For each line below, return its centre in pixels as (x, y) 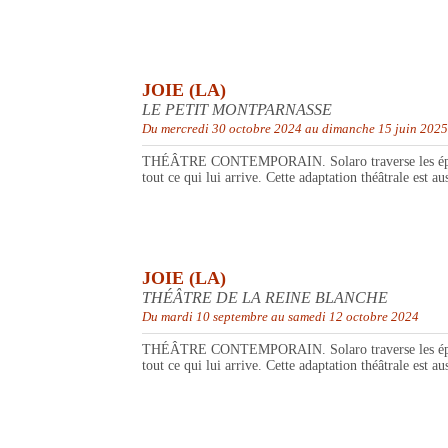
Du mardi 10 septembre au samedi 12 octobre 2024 (280, 317)
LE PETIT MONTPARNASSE (237, 110)
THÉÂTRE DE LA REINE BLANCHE (265, 298)
